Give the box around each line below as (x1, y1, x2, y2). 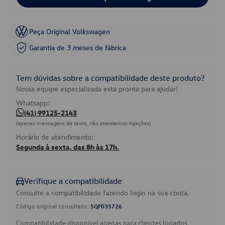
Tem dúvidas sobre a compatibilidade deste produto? (16, 73, 204, 83)
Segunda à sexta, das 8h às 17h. (16, 142, 119, 152)
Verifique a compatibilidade (24, 176, 122, 186)
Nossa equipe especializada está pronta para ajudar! (16, 84, 178, 93)
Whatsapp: (16, 98, 50, 107)
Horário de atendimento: (16, 132, 93, 142)
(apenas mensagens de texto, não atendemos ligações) (16, 119, 151, 127)
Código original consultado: (16, 202, 90, 210)
